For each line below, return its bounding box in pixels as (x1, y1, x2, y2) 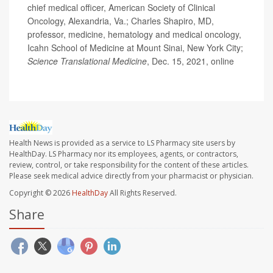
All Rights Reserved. (108, 187, 177, 198)
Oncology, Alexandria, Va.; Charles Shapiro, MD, (27, 14, 214, 27)
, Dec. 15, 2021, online (147, 54, 234, 67)
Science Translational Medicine (27, 54, 147, 67)
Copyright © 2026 (9, 187, 72, 198)
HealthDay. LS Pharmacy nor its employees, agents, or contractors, (9, 148, 238, 159)
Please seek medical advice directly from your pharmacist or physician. (9, 170, 253, 181)
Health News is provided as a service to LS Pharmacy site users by (9, 137, 235, 148)
